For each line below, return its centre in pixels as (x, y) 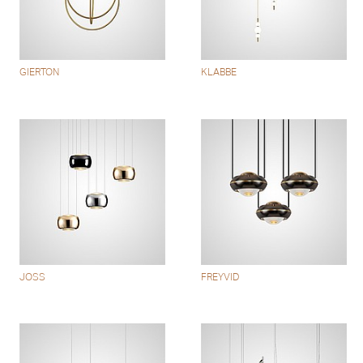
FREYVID (220, 277)
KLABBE (219, 73)
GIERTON (40, 73)
